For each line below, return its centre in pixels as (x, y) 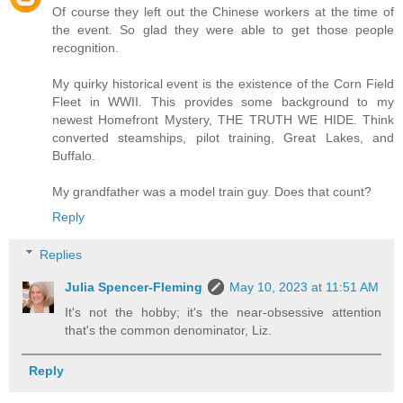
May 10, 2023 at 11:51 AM (304, 287)
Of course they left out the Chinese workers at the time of (223, 12)
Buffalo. (74, 156)
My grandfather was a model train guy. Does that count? (212, 192)
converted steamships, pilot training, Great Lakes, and (223, 138)
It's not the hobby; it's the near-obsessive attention (223, 312)
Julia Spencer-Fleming (134, 287)
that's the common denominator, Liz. (169, 330)
